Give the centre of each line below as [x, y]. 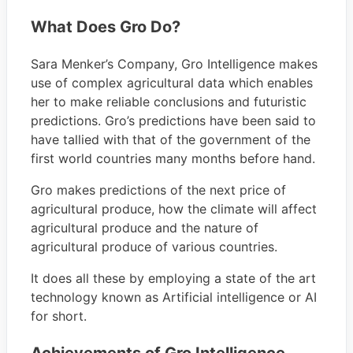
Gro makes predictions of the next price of [158, 190]
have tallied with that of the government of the [171, 139]
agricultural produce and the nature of [145, 227]
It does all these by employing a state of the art [173, 278]
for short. [59, 316]
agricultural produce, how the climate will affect [174, 208]
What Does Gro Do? [106, 26]
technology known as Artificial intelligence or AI [174, 297]
